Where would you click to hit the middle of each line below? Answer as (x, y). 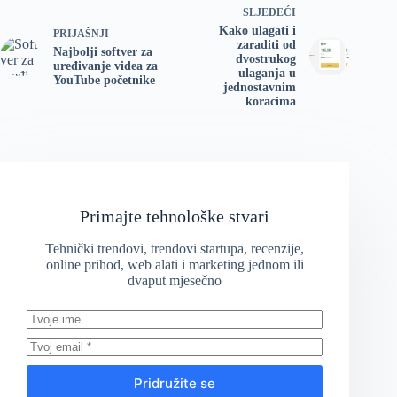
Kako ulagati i (258, 31)
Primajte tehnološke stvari (175, 217)
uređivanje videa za (105, 66)
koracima (271, 102)
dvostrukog (266, 59)
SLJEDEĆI (270, 13)
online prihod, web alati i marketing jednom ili (175, 265)
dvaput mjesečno (175, 281)
